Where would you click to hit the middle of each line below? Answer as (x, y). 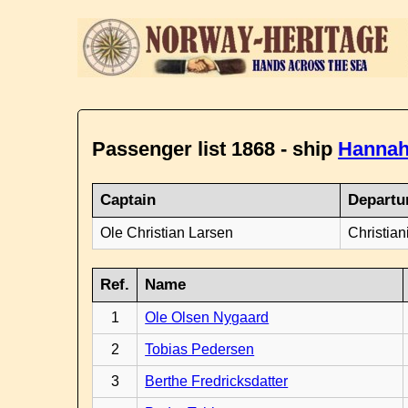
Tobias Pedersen (200, 349)
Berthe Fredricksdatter (217, 381)
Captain (128, 200)
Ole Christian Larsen (167, 233)
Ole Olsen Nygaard (207, 317)
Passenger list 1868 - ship (215, 149)
